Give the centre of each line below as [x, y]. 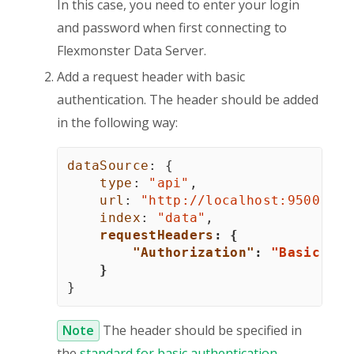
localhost [243, 200]
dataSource [108, 165]
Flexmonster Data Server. [132, 50]
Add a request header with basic [151, 76]
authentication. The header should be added [188, 99]
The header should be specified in [201, 330]
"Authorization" [194, 252]
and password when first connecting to [172, 27]
